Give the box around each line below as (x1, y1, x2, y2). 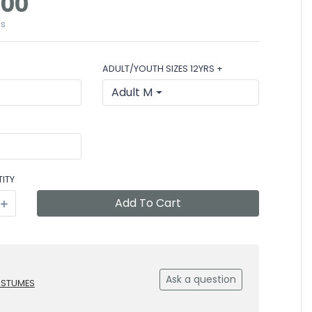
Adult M (111, 84, 153, 100)
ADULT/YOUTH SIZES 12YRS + (102, 63, 224, 75)
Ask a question (166, 272, 236, 286)
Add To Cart (114, 195, 181, 211)
